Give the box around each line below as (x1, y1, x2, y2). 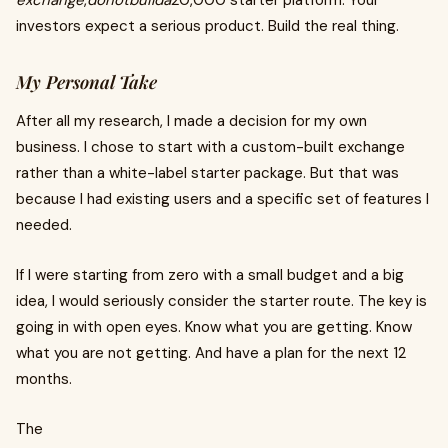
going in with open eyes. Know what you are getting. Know (16, 317, 412, 337)
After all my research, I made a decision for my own (16, 111, 367, 131)
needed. (16, 215, 72, 235)
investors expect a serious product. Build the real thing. (16, 16, 399, 36)
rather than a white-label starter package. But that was (16, 163, 399, 183)
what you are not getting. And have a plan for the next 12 (16, 343, 406, 363)
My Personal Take (16, 70, 157, 94)
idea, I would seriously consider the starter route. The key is (16, 291, 427, 311)
